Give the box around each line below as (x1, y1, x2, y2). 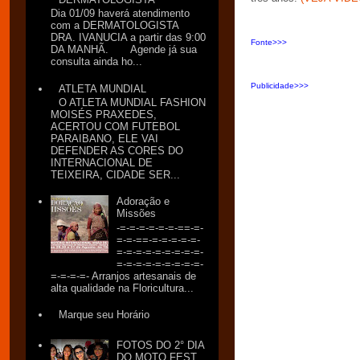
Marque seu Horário (59, 309, 150, 321)
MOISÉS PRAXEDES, (51, 108, 157, 121)
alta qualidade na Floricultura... (51, 281, 194, 294)
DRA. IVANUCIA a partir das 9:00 (51, 31, 207, 44)
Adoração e (117, 195, 170, 208)
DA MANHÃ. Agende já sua (51, 43, 198, 56)
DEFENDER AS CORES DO (51, 145, 184, 157)
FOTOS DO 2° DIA (117, 339, 205, 352)
